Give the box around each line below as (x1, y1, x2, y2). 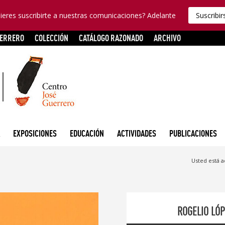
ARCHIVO (154, 32, 181, 43)
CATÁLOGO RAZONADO (79, 32, 143, 43)
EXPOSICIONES (13, 128, 57, 139)
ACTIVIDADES (117, 128, 156, 139)
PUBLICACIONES (169, 128, 217, 139)
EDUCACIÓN (69, 128, 104, 139)
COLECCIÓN (35, 32, 68, 43)
